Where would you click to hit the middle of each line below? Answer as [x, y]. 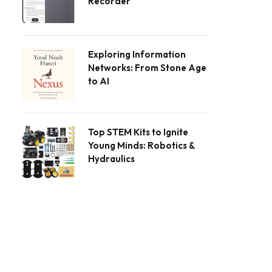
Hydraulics [111, 159]
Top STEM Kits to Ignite [138, 132]
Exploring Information [137, 55]
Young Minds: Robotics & [141, 146]
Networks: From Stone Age [147, 68]
